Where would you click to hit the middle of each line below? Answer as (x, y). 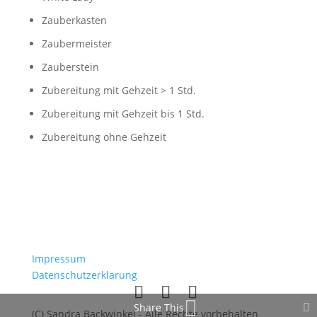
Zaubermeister (76, 44)
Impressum (58, 259)
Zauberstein (70, 67)
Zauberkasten (74, 20)
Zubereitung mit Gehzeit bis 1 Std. (123, 114)
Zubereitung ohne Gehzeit (104, 137)
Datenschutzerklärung (84, 275)
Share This (158, 307)
